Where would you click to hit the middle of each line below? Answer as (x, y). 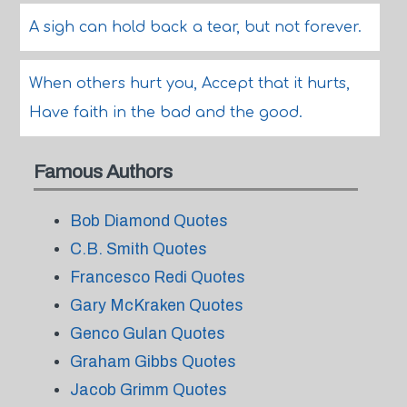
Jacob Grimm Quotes (148, 390)
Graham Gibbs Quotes (153, 362)
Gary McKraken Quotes (156, 305)
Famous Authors (103, 171)
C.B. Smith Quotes (138, 249)
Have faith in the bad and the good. (165, 113)
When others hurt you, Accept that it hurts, (189, 84)
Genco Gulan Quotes (147, 333)
